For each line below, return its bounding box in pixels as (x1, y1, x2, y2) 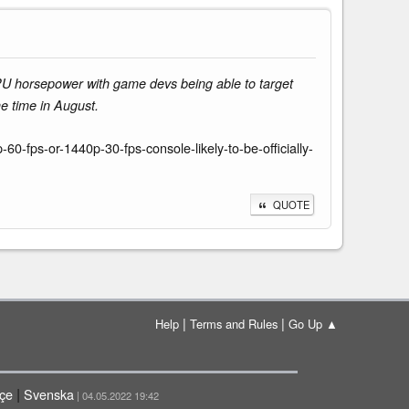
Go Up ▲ (288, 315, 338, 332)
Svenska (23, 384, 74, 404)
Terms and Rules (189, 315, 278, 332)
